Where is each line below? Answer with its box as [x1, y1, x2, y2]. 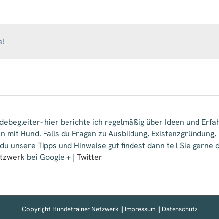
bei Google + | [25, 152, 77, 162]
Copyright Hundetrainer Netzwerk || [22, 204, 125, 213]
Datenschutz [161, 204, 197, 213]
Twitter [77, 152, 102, 162]
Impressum [124, 204, 156, 213]
